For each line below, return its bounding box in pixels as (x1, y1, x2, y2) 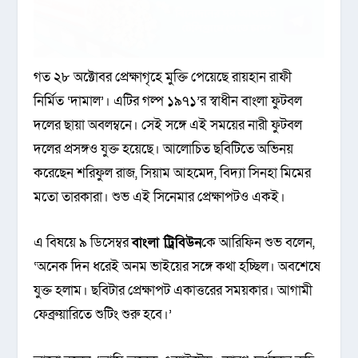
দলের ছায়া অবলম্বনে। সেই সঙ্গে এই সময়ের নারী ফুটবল (34, 116, 303, 135)
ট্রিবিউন (164, 233, 202, 253)
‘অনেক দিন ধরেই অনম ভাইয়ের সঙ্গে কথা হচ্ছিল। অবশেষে (34, 257, 321, 276)
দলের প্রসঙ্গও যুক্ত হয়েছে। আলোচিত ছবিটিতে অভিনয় (34, 140, 294, 159)
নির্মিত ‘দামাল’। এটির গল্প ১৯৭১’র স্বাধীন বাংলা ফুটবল (34, 92, 303, 111)
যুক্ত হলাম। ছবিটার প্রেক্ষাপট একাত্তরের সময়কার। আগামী (34, 281, 313, 300)
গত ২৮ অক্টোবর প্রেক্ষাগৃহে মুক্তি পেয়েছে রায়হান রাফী (34, 68, 292, 87)
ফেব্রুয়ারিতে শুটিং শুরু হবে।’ (34, 305, 173, 324)
